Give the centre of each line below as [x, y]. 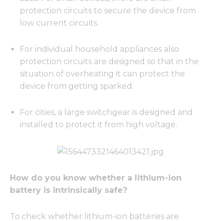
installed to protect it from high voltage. [98, 125]
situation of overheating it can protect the [102, 74]
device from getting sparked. [77, 86]
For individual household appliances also [99, 49]
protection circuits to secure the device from [108, 11]
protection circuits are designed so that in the [109, 62]
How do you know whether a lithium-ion [96, 178]
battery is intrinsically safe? [69, 190]
